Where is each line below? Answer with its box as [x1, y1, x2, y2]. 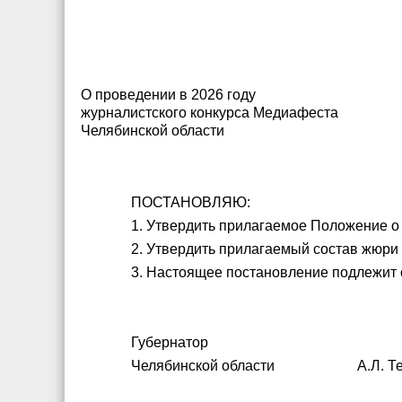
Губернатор [131, 335, 209, 350]
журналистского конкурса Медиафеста [81, 105, 338, 120]
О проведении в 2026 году [81, 87, 256, 102]
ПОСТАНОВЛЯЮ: [131, 195, 251, 210]
